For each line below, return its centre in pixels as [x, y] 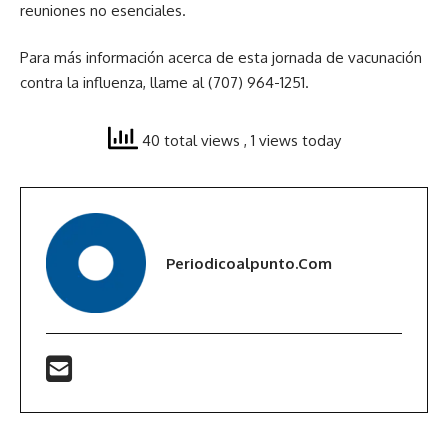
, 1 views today [292, 140]
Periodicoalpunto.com [249, 263]
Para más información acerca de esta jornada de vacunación [221, 58]
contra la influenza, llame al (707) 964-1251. [164, 83]
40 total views [190, 140]
